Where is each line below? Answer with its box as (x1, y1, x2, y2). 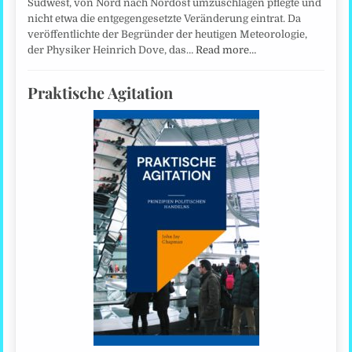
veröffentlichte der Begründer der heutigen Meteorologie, (27, 27, 308, 40)
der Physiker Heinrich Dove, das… (27, 43, 196, 56)
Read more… (196, 43, 257, 56)
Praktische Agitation (27, 82, 174, 104)
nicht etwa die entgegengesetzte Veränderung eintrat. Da (27, 12, 302, 24)
